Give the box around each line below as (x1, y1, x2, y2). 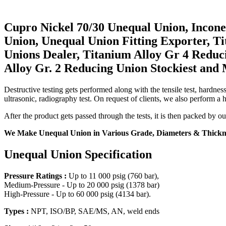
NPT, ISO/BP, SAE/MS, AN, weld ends (29, 207, 159, 216)
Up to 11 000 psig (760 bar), (67, 172, 159, 181)
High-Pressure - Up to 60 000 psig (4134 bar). (4, 190, 151, 199)
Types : (4, 207, 29, 216)
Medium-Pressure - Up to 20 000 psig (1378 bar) (4, 181, 159, 190)
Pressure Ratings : (4, 172, 67, 181)
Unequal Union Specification (4, 148, 152, 161)
